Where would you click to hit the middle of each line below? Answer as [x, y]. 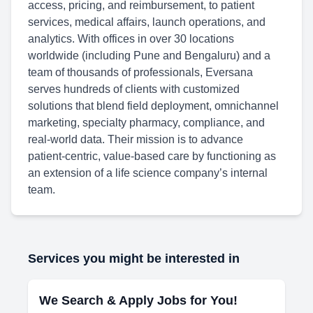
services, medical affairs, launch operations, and [147, 22]
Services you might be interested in [134, 259]
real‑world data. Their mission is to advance [136, 139]
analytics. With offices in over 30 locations [131, 39]
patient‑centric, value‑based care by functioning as [152, 156]
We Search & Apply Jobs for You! [138, 300]
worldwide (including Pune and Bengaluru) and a [149, 56]
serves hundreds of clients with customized [134, 89]
